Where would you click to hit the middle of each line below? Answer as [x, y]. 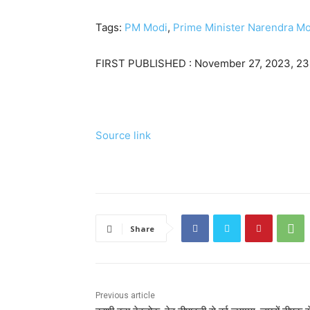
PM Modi [146, 28]
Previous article [125, 296]
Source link [123, 136]
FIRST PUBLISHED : [145, 64]
